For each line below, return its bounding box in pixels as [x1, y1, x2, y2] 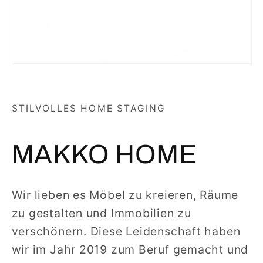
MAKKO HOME [11, 139, 197, 168]
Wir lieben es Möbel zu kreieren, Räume [11, 187, 239, 202]
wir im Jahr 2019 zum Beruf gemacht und [11, 242, 249, 257]
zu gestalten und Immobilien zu [11, 205, 191, 220]
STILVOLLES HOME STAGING [11, 103, 166, 114]
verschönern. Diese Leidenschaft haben [11, 224, 241, 238]
